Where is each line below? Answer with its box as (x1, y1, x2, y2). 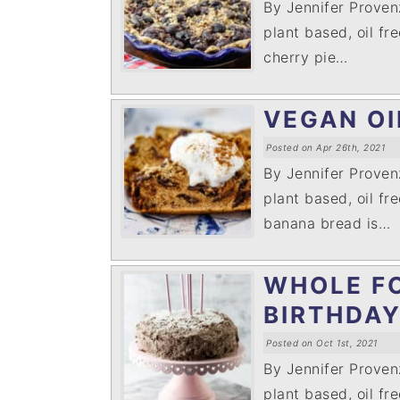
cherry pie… (263, 48, 348, 66)
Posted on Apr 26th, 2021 (266, 142, 385, 153)
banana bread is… (263, 214, 390, 232)
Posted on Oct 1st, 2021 (266, 337, 378, 348)
